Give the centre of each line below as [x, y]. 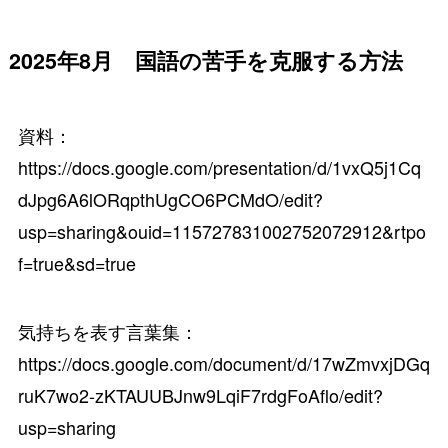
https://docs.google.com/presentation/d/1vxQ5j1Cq [219, 166]
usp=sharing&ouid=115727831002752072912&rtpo [221, 230]
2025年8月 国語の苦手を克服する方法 [205, 60]
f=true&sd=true [76, 262]
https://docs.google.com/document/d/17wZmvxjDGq [223, 362]
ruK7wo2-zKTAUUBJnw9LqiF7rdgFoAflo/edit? [200, 394]
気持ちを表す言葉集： [107, 330]
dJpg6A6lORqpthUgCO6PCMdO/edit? [170, 198]
